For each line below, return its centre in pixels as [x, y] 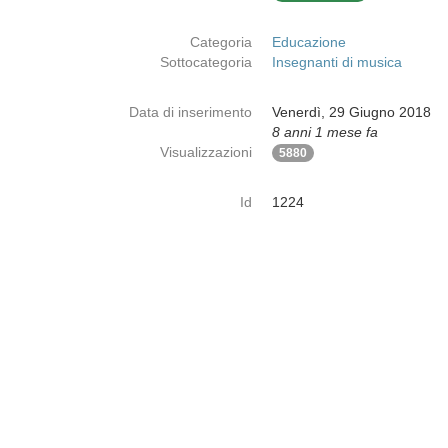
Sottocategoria [206, 62]
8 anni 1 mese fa [325, 132]
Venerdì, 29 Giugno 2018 [351, 112]
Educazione [309, 42]
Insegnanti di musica [337, 62]
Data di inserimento [190, 112]
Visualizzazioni [206, 152]
